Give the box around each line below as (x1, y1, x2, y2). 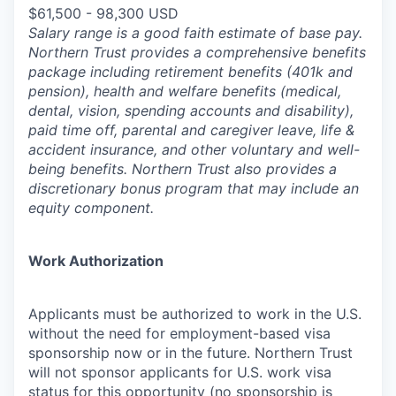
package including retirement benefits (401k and (28, 63, 353, 80)
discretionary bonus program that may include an (28, 179, 359, 197)
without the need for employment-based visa (28, 324, 331, 342)
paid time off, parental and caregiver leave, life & (28, 121, 354, 139)
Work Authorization (28, 252, 164, 270)
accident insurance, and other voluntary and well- (28, 141, 360, 158)
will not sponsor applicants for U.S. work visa (28, 363, 331, 381)
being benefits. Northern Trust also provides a (28, 160, 337, 178)
